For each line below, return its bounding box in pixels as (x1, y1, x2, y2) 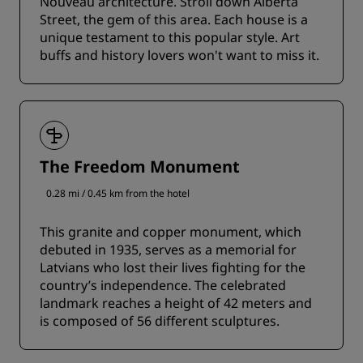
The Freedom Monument (40, 156, 240, 177)
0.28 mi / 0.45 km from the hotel (46, 186, 190, 200)
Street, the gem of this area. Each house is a (40, 11, 308, 28)
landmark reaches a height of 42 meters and (40, 294, 312, 312)
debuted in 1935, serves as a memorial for (40, 241, 297, 258)
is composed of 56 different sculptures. (40, 312, 280, 330)
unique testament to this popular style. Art (40, 28, 300, 46)
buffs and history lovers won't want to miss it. (40, 46, 319, 64)
